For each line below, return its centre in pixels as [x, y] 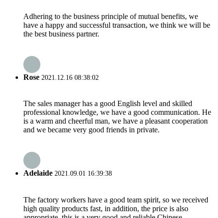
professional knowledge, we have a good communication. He [117, 112]
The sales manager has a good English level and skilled [108, 104]
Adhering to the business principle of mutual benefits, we [111, 16]
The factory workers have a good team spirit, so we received [116, 200]
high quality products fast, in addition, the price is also [106, 208]
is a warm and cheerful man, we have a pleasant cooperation [116, 121]
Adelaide [38, 173]
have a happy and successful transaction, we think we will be [117, 25]
